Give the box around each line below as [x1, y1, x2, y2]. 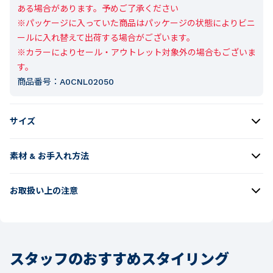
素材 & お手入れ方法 [10, 151, 89, 161]
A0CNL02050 [60, 76, 114, 87]
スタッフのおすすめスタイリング [10, 247, 229, 269]
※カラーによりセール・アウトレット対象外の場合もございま [17, 47, 256, 57]
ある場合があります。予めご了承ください [17, 3, 179, 13]
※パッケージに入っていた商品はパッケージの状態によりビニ [17, 18, 255, 28]
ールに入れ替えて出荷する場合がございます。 [17, 32, 195, 43]
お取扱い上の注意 [10, 185, 78, 196]
